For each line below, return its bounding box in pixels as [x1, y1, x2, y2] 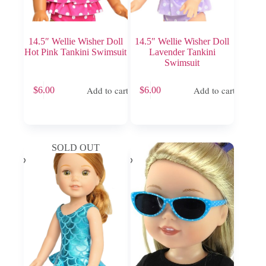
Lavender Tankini [148, 46, 216, 57]
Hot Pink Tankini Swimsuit [24, 46, 127, 57]
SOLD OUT [51, 142, 100, 153]
